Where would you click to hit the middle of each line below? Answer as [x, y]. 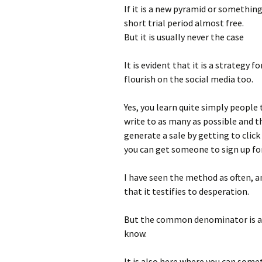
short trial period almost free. [184, 23]
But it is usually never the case [184, 37]
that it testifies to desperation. [187, 191]
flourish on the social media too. [189, 79]
